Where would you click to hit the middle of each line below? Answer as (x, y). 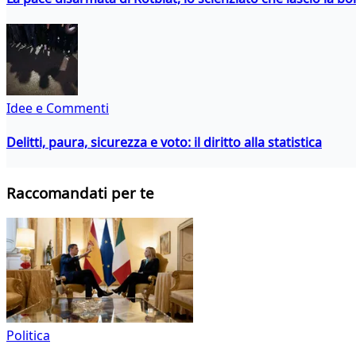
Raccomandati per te (80, 193)
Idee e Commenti (58, 108)
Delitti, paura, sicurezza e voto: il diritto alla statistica (164, 143)
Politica (28, 335)
